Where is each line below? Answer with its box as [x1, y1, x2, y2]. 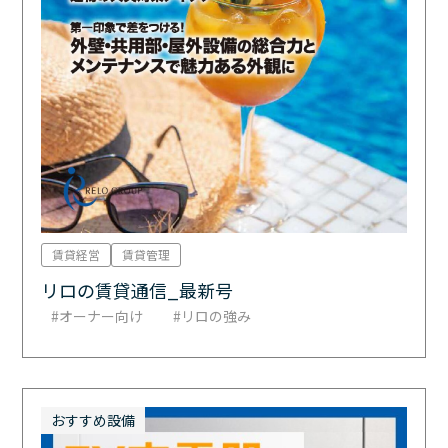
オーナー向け [59, 306, 144, 327]
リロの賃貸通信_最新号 [41, 277, 234, 304]
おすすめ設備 [51, 410, 136, 431]
